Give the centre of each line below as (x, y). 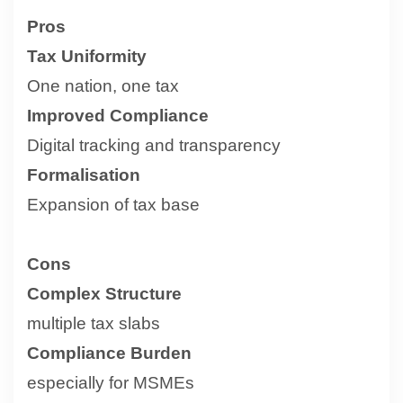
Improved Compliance (118, 115)
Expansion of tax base (113, 204)
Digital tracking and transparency (154, 145)
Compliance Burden (109, 353)
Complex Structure (104, 293)
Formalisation (84, 175)
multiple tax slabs (94, 323)
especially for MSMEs (111, 382)
